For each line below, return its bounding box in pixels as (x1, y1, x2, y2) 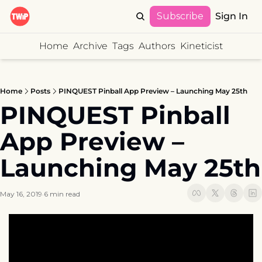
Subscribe (157, 11, 204, 22)
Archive (73, 40, 108, 51)
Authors (138, 40, 175, 51)
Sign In (215, 11, 248, 22)
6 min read (44, 189, 80, 198)
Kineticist (180, 40, 223, 51)
